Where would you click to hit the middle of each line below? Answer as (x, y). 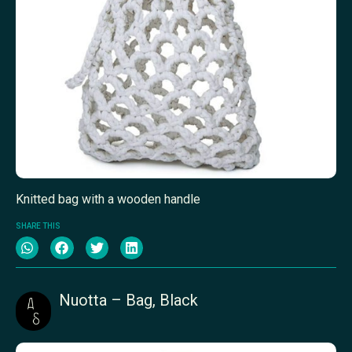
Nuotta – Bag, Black (128, 300)
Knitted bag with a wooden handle (108, 199)
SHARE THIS (38, 226)
